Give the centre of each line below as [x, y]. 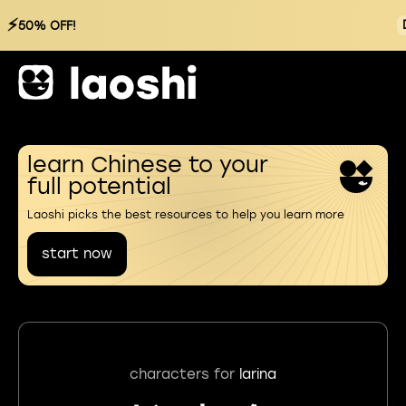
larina [258, 374]
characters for [184, 374]
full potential [99, 186]
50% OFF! [47, 25]
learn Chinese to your [148, 164]
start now [77, 254]
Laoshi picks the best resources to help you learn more [186, 215]
